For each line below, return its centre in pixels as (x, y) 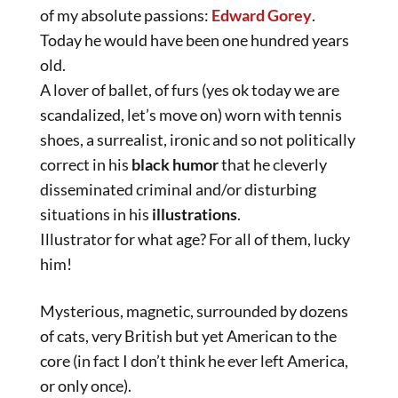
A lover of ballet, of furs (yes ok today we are (190, 90)
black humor (175, 164)
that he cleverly (273, 164)
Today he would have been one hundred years (195, 40)
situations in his (96, 214)
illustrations (195, 214)
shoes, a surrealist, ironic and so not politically (198, 139)
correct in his (86, 164)
